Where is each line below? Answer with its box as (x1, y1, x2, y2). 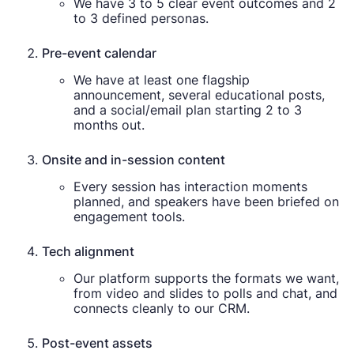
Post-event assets (42, 334, 153, 351)
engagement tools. (73, 208, 186, 224)
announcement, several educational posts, (73, 86, 326, 103)
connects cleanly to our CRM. (73, 299, 250, 316)
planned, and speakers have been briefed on (73, 193, 340, 209)
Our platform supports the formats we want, (73, 269, 340, 286)
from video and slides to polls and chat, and (73, 284, 338, 301)
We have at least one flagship (73, 71, 250, 88)
